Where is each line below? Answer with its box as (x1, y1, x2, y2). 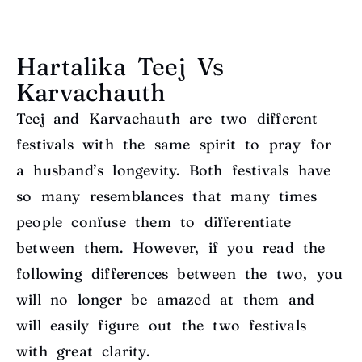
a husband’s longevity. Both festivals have (16, 161, 331, 180)
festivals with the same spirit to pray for (16, 135, 332, 154)
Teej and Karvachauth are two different (16, 109, 318, 128)
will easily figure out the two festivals (16, 316, 307, 335)
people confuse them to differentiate (16, 213, 292, 232)
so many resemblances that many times (16, 187, 318, 206)
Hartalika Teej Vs (16, 52, 225, 82)
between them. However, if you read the (16, 238, 326, 258)
